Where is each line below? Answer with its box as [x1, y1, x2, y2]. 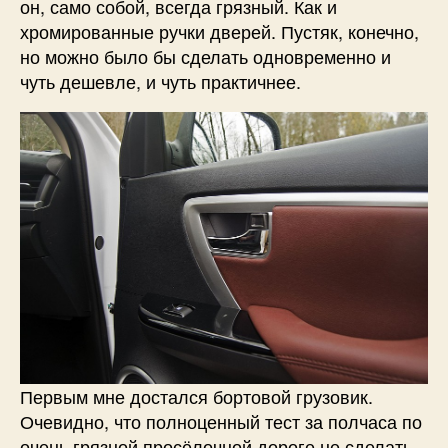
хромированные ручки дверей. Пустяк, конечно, [20, 17, 419, 44]
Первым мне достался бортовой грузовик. [20, 382, 373, 409]
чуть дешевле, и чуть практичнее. [20, 67, 301, 94]
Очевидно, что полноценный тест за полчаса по [20, 407, 422, 434]
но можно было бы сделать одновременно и [20, 42, 391, 69]
